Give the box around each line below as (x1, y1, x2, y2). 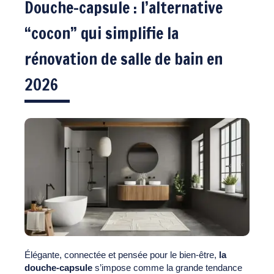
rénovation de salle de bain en (24, 47, 223, 70)
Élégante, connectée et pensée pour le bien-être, (24, 249, 219, 260)
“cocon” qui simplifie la (24, 21, 179, 45)
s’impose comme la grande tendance (92, 262, 242, 273)
